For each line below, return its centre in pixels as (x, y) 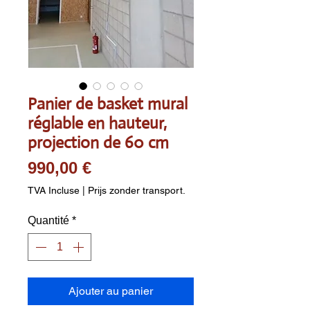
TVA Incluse (54, 190)
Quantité (48, 220)
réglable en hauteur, (97, 123)
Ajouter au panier (111, 291)
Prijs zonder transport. (137, 190)
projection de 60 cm (98, 142)
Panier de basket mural (108, 103)
